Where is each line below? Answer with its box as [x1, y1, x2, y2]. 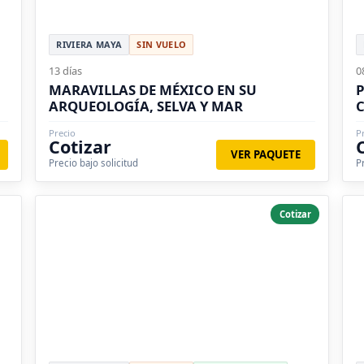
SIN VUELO [136, 37, 187, 50]
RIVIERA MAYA [56, 37, 123, 50]
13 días [49, 63, 83, 78]
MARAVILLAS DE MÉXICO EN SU [49, 80, 258, 99]
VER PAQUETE [231, 146, 301, 162]
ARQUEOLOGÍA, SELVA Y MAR [49, 96, 244, 115]
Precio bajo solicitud [49, 156, 139, 169]
